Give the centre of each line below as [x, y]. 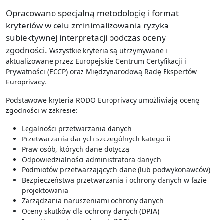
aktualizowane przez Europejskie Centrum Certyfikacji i [96, 61]
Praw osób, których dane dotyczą [75, 149]
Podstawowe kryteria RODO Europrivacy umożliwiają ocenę [103, 100]
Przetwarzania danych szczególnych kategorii [96, 139]
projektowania [45, 191]
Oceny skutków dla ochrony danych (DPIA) [90, 211]
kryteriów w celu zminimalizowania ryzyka [87, 26]
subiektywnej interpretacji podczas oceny [86, 38]
